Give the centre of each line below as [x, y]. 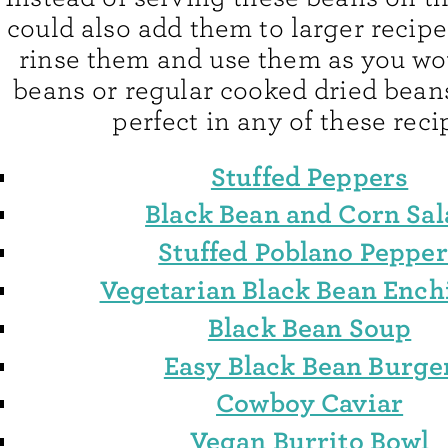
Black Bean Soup [309, 327]
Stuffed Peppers [309, 176]
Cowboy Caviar [310, 403]
